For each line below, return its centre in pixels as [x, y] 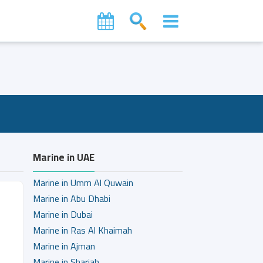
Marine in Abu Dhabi [71, 198]
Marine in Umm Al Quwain [83, 183]
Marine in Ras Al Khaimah [82, 230]
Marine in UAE [63, 157]
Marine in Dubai [63, 214]
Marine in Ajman [64, 246]
